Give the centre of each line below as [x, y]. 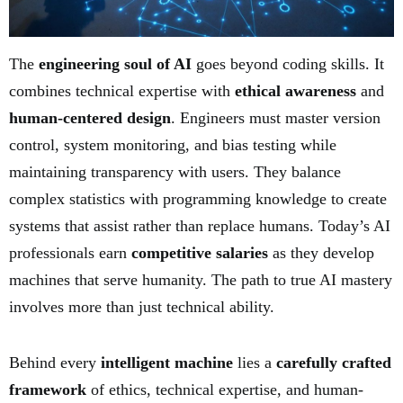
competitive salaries [200, 253]
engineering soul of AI [115, 64]
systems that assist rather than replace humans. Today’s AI [200, 226]
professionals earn [70, 253]
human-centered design [90, 118]
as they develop [321, 253]
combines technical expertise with [122, 91]
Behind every [55, 363]
